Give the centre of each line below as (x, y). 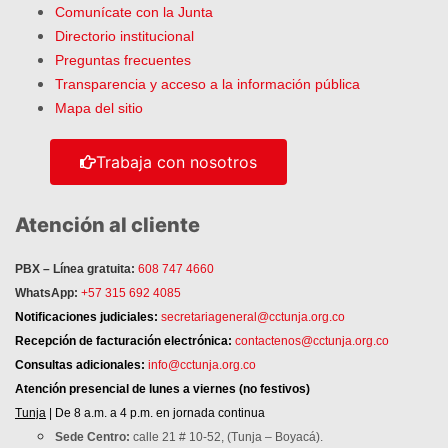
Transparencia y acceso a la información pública (207, 84)
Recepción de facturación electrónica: (125, 341)
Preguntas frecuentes (123, 60)
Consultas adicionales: (81, 365)
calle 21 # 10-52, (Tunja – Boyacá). (228, 437)
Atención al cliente (107, 225)
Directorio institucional (124, 36)
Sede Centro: (94, 437)
